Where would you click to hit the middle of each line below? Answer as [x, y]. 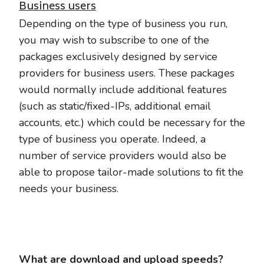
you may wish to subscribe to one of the [114, 40]
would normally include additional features [123, 90]
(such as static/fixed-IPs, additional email [115, 106]
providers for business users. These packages [127, 73]
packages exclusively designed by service [118, 57]
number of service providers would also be [123, 156]
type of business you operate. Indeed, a [112, 139]
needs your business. [69, 189]
